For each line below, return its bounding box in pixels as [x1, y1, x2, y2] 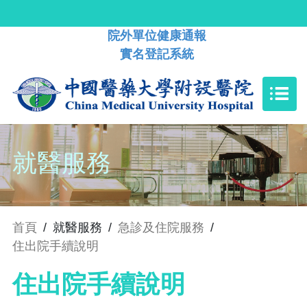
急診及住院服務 [118, 221, 204, 235]
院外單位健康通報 [108, 29, 206, 42]
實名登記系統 [120, 47, 194, 61]
